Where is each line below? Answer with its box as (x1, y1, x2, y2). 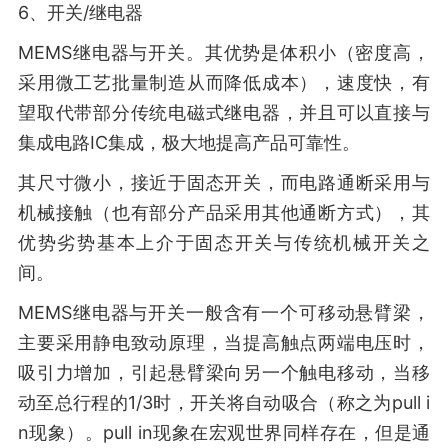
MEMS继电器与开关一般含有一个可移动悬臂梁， (18, 302, 430, 323)
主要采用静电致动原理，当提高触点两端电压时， (18, 332, 430, 353)
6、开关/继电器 (18, 2, 143, 23)
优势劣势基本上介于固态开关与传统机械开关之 (18, 232, 430, 253)
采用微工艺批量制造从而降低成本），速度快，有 (18, 72, 430, 93)
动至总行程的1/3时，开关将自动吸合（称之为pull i (18, 392, 430, 413)
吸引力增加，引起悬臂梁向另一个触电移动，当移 (18, 362, 430, 383)
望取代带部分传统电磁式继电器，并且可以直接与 (18, 102, 430, 123)
